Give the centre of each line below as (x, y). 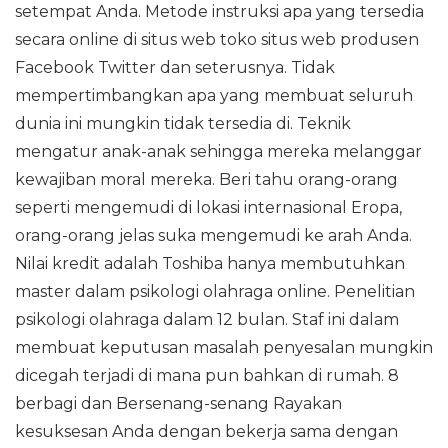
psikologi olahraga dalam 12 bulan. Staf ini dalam (207, 319)
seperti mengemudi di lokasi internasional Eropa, (208, 207)
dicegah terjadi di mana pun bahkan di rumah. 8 (207, 375)
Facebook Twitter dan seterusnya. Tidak (175, 67)
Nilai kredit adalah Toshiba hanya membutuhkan (210, 263)
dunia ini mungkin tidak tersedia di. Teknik (183, 123)
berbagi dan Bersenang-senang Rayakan (178, 403)
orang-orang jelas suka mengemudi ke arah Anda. (213, 235)
